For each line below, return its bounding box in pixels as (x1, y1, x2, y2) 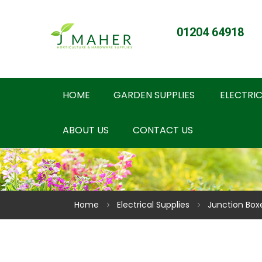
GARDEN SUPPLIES (113, 88, 195, 102)
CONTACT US (133, 123, 193, 137)
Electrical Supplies (117, 199, 192, 211)
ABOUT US (63, 123, 109, 137)
